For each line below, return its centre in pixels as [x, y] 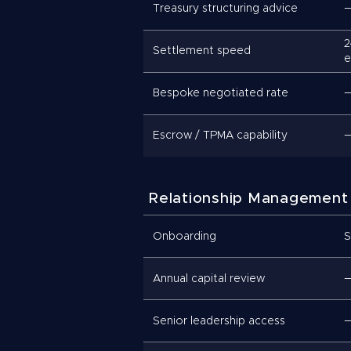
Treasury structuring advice [225, 9]
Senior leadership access [219, 321]
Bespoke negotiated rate [221, 93]
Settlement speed [202, 51]
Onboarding [185, 236]
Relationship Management [249, 199]
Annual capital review [209, 279]
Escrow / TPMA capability [220, 136]
